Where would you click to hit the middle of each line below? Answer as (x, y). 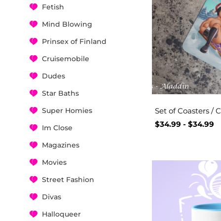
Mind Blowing (67, 24)
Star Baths (60, 93)
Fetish (53, 7)
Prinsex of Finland (74, 41)
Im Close (57, 128)
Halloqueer (61, 214)
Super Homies (67, 110)
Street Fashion (68, 179)
